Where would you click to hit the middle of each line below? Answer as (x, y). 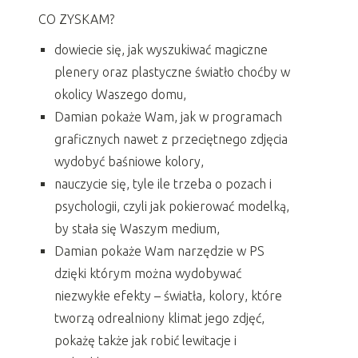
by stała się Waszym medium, (137, 228)
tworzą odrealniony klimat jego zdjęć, (159, 318)
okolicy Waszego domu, (120, 94)
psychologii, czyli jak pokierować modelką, (172, 206)
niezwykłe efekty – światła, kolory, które (168, 295)
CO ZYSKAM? (76, 19)
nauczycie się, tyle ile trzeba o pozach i (163, 183)
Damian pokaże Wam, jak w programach (168, 116)
